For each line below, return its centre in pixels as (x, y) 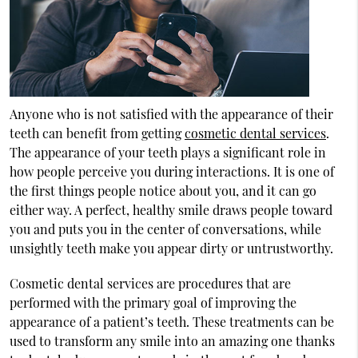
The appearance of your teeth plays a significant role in (167, 152)
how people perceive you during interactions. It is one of (171, 171)
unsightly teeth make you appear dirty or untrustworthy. (171, 248)
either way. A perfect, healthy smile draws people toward (171, 210)
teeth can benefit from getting (97, 133)
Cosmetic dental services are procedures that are (150, 283)
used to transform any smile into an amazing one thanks (172, 341)
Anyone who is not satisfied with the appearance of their (171, 114)
